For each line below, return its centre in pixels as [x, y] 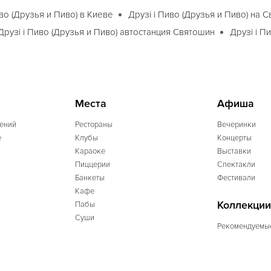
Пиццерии [93, 165]
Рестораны [94, 125]
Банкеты [90, 178]
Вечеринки [237, 125]
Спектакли [236, 165]
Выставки [234, 151]
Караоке [90, 151]
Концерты [234, 138]
